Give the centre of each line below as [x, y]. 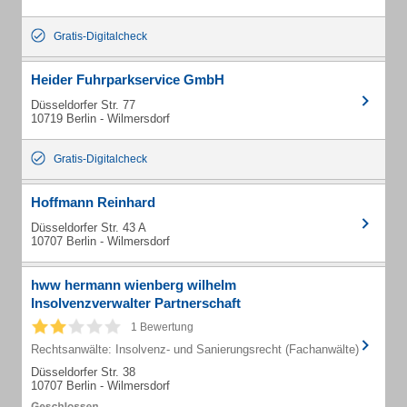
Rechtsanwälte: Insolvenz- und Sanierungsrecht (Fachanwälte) [195, 349]
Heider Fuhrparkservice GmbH [128, 79]
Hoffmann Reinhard [93, 202]
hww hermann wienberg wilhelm [134, 285]
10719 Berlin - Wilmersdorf [100, 119]
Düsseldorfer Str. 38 [83, 372]
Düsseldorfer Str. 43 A [89, 228]
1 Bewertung [162, 327]
